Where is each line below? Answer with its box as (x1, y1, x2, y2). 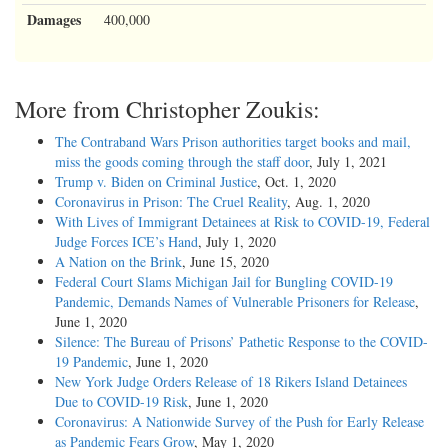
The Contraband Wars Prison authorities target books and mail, (55, 131, 411, 151)
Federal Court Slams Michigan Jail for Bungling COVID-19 (55, 271, 393, 291)
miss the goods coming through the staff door (55, 151, 309, 171)
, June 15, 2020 (182, 251, 269, 271)
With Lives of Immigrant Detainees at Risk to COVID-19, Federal (55, 211, 430, 231)
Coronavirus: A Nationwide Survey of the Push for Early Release (55, 411, 424, 431)
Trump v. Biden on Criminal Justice (55, 171, 257, 191)
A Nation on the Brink (55, 251, 182, 271)
